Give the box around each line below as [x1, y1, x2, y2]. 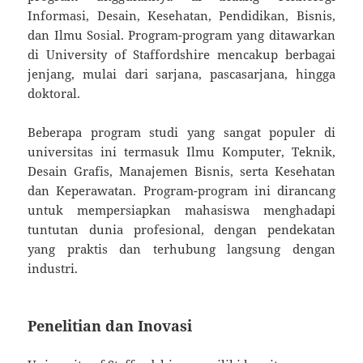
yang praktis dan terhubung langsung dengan [28, 240, 335, 257]
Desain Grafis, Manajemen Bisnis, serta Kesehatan [28, 162, 335, 179]
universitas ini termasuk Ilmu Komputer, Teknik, [28, 143, 335, 160]
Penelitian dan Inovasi [28, 315, 193, 335]
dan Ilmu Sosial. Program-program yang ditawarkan [28, 26, 335, 43]
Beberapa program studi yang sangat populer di [28, 123, 335, 140]
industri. [28, 259, 79, 276]
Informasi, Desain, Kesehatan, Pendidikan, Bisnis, [28, 6, 335, 23]
